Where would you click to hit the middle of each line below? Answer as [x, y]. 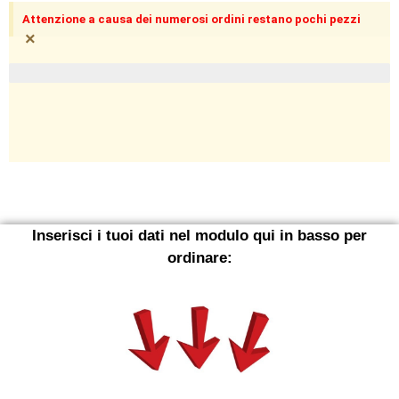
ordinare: [199, 258]
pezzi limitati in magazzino [90, 73]
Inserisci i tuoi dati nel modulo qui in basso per [199, 236]
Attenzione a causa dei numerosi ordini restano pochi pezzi [191, 20]
